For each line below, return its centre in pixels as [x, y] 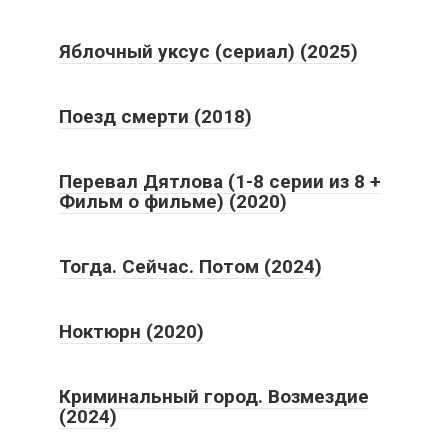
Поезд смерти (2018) [155, 116]
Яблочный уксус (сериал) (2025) [208, 51]
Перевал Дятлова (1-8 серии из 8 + [220, 181]
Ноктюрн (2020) [131, 331]
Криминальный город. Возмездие [214, 396]
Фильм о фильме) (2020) [173, 201]
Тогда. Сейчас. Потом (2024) [190, 266]
